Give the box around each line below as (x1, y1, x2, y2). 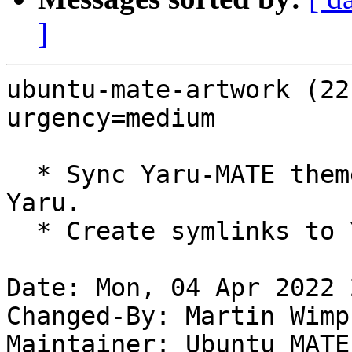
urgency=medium (6, 104, 215, 133)
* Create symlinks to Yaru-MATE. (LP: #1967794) (6, 217, 36, 246)
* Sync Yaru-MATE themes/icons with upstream (6, 160, 36, 189)
